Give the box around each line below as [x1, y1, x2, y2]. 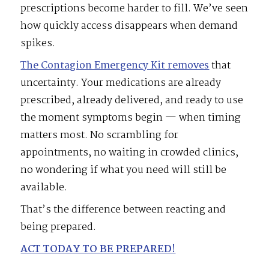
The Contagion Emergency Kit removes [20, 58, 210, 74]
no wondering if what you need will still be [20, 162, 227, 179]
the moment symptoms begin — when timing [20, 110, 241, 127]
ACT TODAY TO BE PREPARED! [20, 241, 176, 258]
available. [20, 180, 68, 196]
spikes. [20, 35, 56, 52]
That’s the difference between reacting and [20, 202, 226, 219]
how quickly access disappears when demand [20, 18, 238, 35]
